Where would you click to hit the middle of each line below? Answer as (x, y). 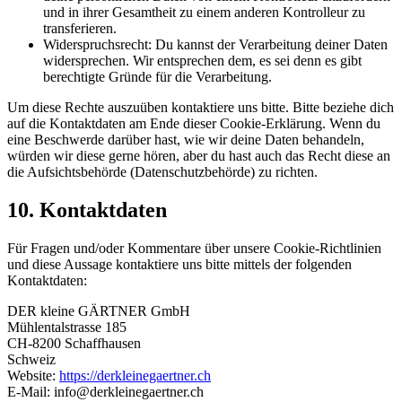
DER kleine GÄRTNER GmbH (99, 311)
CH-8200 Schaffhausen (74, 344)
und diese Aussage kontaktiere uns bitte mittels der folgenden (179, 265)
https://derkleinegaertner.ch (135, 376)
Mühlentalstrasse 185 (67, 328)
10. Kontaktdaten (87, 210)
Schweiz (31, 360)
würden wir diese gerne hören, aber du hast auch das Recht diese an (199, 156)
